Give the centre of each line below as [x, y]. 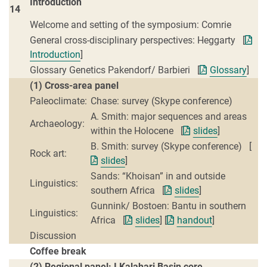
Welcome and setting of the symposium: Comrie [131, 25]
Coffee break [58, 252]
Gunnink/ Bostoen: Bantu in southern [168, 206]
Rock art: [49, 154]
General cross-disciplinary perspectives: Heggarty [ [137, 41]
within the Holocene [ [137, 131]
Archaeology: [57, 124]
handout [194, 221]
